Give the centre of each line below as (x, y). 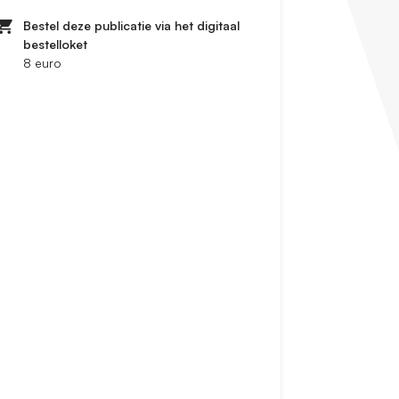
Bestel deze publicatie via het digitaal (132, 26)
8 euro (43, 63)
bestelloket (56, 45)
